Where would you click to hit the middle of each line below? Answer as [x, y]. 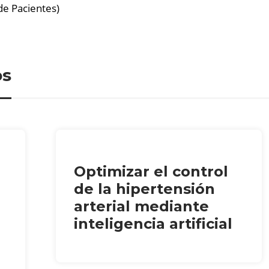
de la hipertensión [145, 189]
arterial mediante [142, 206]
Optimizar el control [151, 171]
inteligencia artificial [153, 223]
